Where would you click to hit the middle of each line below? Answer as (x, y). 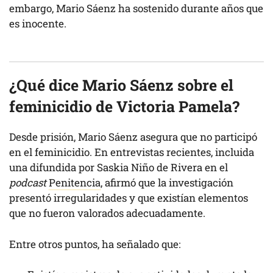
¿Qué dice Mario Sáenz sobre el (121, 85)
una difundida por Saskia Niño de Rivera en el (119, 168)
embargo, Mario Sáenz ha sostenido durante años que (136, 9)
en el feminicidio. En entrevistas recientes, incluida (132, 152)
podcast (28, 183)
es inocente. (38, 24)
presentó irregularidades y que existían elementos (129, 198)
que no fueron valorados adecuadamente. (107, 213)
